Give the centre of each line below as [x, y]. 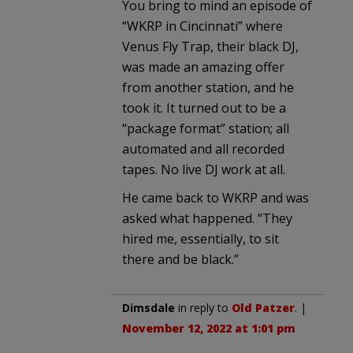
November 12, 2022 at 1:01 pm [209, 329]
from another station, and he [208, 88]
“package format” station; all [206, 129]
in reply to [203, 308]
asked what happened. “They [207, 219]
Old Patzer [263, 308]
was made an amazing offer [203, 67]
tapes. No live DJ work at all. [204, 170]
